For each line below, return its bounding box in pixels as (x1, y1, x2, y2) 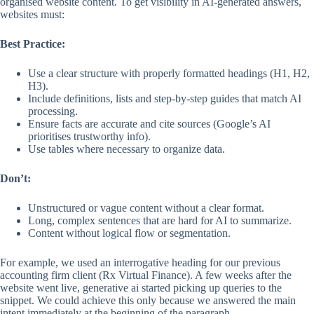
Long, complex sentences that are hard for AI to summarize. (28, 214, 292, 226)
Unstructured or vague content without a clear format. (28, 201, 264, 214)
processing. (28, 104, 78, 117)
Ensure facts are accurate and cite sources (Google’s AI (28, 117, 271, 130)
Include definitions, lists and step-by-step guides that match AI (28, 92, 301, 104)
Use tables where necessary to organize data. (28, 142, 225, 155)
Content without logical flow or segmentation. (28, 226, 231, 239)
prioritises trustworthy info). (28, 130, 151, 142)
